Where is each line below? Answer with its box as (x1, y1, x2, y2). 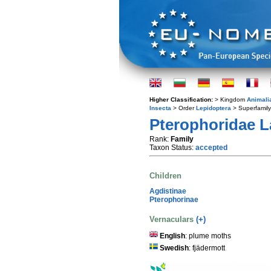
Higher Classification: (149, 96, 215, 103)
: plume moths (185, 232, 231, 241)
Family (171, 135, 194, 143)
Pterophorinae (149, 195, 198, 204)
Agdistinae (149, 186, 186, 195)
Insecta (149, 105, 171, 111)
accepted (195, 143, 227, 152)
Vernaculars (149, 214, 196, 224)
